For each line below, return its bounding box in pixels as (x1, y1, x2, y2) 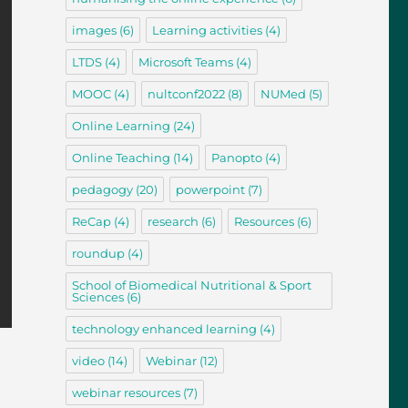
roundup (71, 246, 125, 261)
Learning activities (151, 23, 262, 38)
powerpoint (175, 182, 245, 198)
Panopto (210, 150, 262, 166)
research (147, 214, 199, 229)
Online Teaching (71, 150, 170, 166)
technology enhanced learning (71, 321, 257, 337)
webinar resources (71, 385, 180, 401)
